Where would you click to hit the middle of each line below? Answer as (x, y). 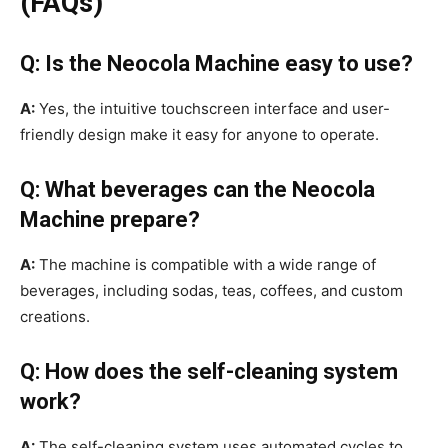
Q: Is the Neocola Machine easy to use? (216, 64)
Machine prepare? (110, 220)
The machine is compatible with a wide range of (205, 265)
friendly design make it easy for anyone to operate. (199, 135)
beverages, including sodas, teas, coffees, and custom (211, 291)
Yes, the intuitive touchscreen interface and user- (212, 109)
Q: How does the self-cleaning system (209, 372)
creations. (55, 317)
